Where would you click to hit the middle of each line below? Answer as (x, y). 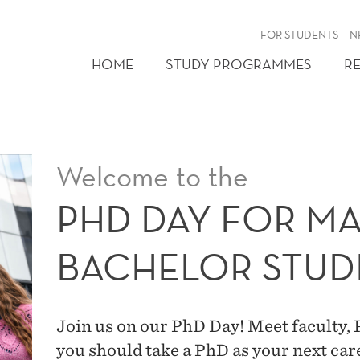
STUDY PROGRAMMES (239, 64)
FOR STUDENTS (300, 35)
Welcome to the (153, 176)
